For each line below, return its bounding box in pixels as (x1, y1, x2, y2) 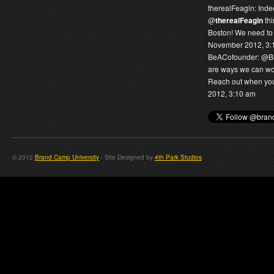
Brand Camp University (35, 153, 99, 161)
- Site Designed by (99, 153, 155, 161)
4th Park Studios (155, 153, 202, 161)
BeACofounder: (208, 51, 261, 62)
